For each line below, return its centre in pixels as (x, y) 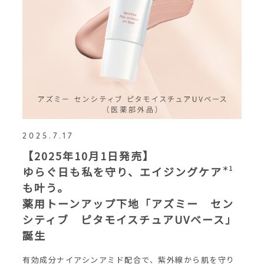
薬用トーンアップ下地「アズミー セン (128, 203)
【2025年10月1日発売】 (88, 156)
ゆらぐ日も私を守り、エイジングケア (122, 171)
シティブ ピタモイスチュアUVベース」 (130, 219)
